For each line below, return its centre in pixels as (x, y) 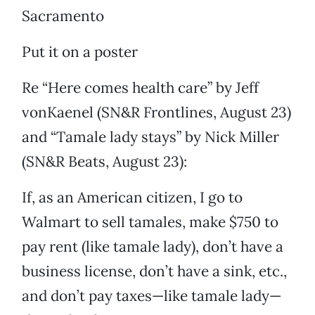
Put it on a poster (80, 52)
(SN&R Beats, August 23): (104, 162)
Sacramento (63, 16)
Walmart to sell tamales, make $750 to (150, 222)
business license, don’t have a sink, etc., (154, 271)
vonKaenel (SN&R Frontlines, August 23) (156, 112)
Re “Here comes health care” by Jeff (140, 88)
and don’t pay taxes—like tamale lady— (152, 296)
